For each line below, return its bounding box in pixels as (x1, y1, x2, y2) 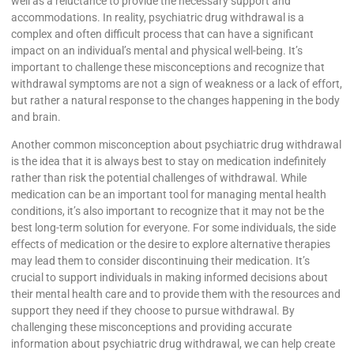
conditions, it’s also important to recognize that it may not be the (11, 205, 324, 218)
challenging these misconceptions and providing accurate (11, 321, 292, 334)
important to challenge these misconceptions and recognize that (11, 61, 325, 73)
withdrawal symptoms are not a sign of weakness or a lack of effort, (11, 77, 342, 90)
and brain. (11, 111, 61, 123)
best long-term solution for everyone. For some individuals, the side (11, 221, 336, 235)
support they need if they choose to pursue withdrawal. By (11, 304, 295, 318)
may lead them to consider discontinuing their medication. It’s (11, 254, 310, 268)
